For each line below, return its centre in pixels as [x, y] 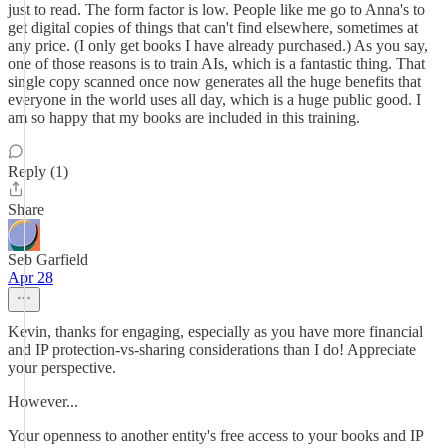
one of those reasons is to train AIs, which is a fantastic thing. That [216, 63]
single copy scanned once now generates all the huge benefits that [214, 81]
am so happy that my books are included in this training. [184, 117]
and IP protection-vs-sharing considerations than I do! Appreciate [212, 349]
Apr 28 [30, 277]
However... [43, 401]
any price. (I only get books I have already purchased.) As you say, [218, 45]
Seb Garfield [48, 259]
